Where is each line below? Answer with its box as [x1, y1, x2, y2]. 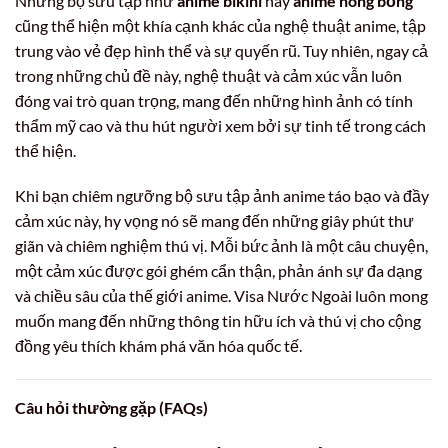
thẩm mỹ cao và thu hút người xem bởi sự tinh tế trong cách [15, 115, 426, 135]
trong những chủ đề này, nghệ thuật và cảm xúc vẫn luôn [15, 65, 402, 85]
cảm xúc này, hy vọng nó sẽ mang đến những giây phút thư [15, 211, 414, 231]
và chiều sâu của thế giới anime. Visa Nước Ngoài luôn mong [15, 286, 428, 306]
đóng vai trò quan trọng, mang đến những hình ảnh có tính [15, 90, 413, 110]
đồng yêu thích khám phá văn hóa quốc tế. [15, 336, 302, 356]
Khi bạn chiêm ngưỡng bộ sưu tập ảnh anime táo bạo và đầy [15, 186, 429, 206]
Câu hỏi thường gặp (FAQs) [15, 398, 208, 418]
